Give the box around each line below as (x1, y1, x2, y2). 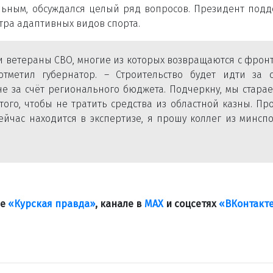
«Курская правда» (8, 197, 95, 210)
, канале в (95, 197, 144, 210)
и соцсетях (163, 197, 219, 210)
